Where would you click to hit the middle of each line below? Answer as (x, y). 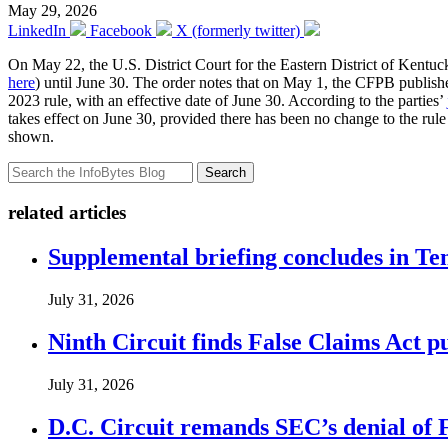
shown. (31, 137)
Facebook (121, 31)
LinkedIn (37, 31)
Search (225, 173)
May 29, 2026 (52, 11)
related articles (67, 213)
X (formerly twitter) (238, 31)
